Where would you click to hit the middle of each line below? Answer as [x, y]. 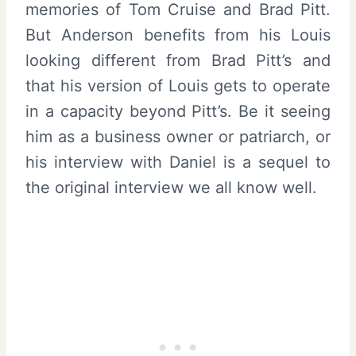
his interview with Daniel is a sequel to [178, 162]
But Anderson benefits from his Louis [178, 35]
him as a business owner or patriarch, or [178, 136]
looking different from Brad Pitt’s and [178, 60]
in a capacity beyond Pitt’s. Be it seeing [178, 111]
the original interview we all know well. [171, 187]
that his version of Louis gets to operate [178, 85]
